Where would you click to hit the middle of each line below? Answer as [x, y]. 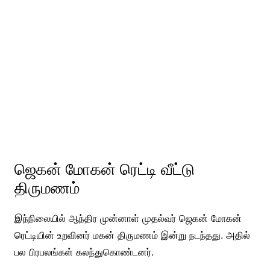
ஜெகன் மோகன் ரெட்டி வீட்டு [104, 169]
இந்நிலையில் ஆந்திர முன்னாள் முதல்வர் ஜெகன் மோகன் [128, 218]
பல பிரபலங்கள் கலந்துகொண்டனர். [84, 252]
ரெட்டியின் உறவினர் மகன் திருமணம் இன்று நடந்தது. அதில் [132, 235]
